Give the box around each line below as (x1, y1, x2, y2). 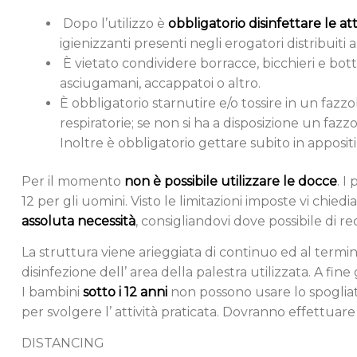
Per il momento (22, 173, 124, 189)
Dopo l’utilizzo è (60, 15, 168, 31)
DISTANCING (22, 335, 104, 351)
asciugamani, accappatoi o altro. (60, 75, 261, 91)
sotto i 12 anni (83, 284, 171, 300)
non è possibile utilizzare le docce (124, 173, 337, 189)
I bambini (22, 284, 83, 300)
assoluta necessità (22, 213, 135, 229)
